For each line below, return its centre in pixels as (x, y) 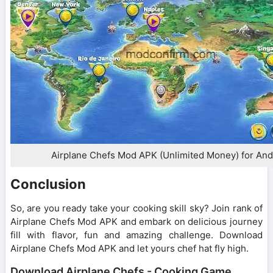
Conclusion (48, 184)
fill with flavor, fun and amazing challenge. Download (136, 235)
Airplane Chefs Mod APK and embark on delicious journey (136, 221)
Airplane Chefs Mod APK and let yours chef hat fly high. (129, 248)
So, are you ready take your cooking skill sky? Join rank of (136, 208)
